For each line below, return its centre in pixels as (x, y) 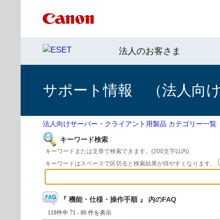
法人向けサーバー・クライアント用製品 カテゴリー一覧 (130, 124)
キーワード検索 (84, 139)
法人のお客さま (150, 51)
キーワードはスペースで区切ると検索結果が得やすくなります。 (131, 164)
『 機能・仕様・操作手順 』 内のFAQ (118, 199)
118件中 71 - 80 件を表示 (80, 213)
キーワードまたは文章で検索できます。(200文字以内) (117, 151)
